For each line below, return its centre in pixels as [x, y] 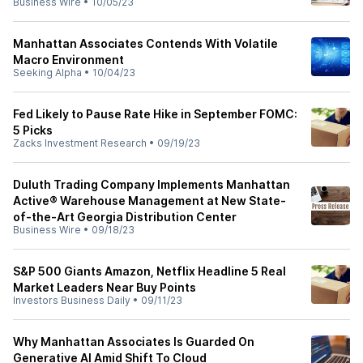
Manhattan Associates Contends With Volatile [145, 43]
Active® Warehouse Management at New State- [149, 201]
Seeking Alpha [47, 73]
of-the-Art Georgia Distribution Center [125, 217]
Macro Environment [68, 60]
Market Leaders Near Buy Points [105, 287]
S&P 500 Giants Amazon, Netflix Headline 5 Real [149, 271]
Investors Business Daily [72, 300]
